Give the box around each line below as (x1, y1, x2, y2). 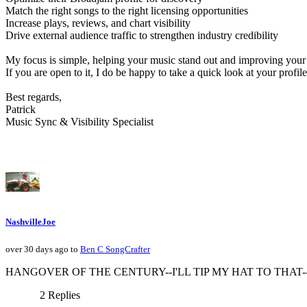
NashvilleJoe (5, 216, 56, 227)
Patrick (5, 103, 36, 116)
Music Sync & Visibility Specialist (5, 116, 153, 128)
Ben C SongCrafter (80, 243, 150, 254)
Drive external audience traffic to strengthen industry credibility (5, 29, 278, 42)
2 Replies (40, 288, 80, 301)
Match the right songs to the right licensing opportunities (5, 5, 248, 17)
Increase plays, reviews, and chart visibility (5, 17, 191, 29)
